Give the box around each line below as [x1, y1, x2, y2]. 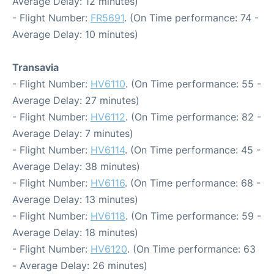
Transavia [12, 61, 59, 73]
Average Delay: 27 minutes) [12, 94, 139, 106]
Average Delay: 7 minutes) [12, 127, 133, 139]
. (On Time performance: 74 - [124, 12, 259, 24]
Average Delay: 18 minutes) [12, 226, 138, 239]
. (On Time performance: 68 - [125, 177, 261, 189]
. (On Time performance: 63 [127, 243, 256, 255]
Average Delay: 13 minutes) [12, 193, 138, 206]
